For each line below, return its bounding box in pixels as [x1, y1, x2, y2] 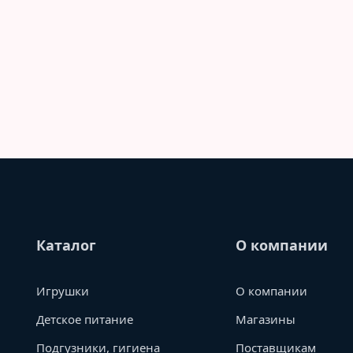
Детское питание [36, 311, 133, 328]
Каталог [36, 236, 96, 255]
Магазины [236, 311, 296, 328]
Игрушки [36, 283, 89, 299]
